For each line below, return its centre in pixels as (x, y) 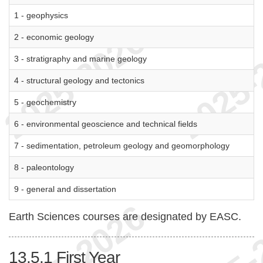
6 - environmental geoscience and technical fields (106, 124)
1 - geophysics (41, 15)
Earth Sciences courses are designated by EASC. (125, 217)
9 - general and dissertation (65, 189)
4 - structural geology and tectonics (79, 80)
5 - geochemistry (45, 102)
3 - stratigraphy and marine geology (80, 59)
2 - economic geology (54, 37)
